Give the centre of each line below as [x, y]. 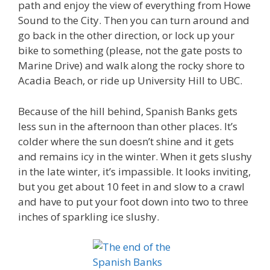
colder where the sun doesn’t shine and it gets [126, 141]
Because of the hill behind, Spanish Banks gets [128, 111]
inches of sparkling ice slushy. [89, 216]
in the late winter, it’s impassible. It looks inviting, [134, 171]
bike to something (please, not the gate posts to [130, 50]
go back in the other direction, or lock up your [126, 35]
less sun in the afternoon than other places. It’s [128, 126]
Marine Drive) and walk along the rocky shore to [131, 65]
